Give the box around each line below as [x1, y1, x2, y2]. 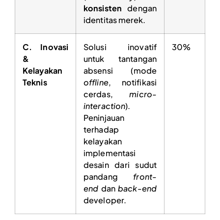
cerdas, [83, 88, 130, 99]
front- [133, 171, 157, 182]
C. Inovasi [23, 41, 68, 52]
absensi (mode [83, 65, 157, 76]
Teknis [23, 77, 47, 87]
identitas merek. [83, 14, 146, 25]
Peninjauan [83, 112, 124, 123]
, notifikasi [108, 77, 157, 87]
